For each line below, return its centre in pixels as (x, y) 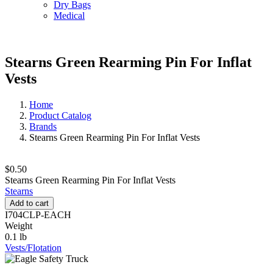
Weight (19, 226)
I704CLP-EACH (38, 215)
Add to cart (29, 204)
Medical (69, 16)
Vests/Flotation (33, 248)
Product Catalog (60, 116)
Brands (43, 127)
